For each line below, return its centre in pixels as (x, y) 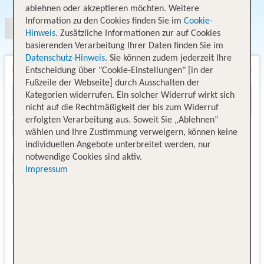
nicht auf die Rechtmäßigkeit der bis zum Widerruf (122, 108)
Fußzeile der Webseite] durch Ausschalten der (113, 83)
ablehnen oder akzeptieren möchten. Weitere (113, 9)
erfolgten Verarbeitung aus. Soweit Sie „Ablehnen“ (122, 120)
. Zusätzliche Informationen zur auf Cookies (138, 33)
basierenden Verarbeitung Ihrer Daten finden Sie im (125, 46)
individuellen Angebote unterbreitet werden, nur (118, 145)
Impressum (47, 169)
